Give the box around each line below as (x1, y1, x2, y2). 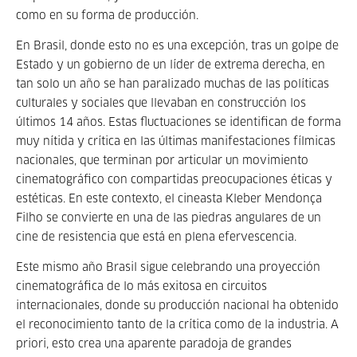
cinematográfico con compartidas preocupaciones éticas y (16, 175, 332, 186)
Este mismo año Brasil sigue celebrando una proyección (16, 262, 320, 273)
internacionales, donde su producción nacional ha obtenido (16, 300, 339, 312)
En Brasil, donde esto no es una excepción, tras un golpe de (16, 41, 339, 52)
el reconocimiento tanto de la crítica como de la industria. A (16, 320, 339, 331)
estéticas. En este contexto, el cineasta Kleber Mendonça (16, 194, 322, 205)
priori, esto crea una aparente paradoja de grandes (16, 339, 292, 350)
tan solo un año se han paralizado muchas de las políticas (16, 79, 329, 90)
